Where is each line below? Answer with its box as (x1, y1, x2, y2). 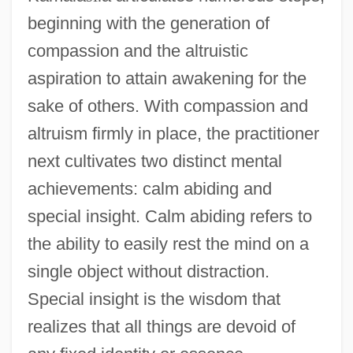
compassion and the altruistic (27, 40, 248, 61)
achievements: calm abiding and (27, 178, 272, 199)
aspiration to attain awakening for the (27, 68, 307, 88)
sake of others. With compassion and (27, 95, 308, 116)
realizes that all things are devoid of (27, 316, 295, 336)
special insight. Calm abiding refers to (27, 206, 312, 226)
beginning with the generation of (27, 13, 269, 33)
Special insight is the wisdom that (27, 288, 281, 309)
